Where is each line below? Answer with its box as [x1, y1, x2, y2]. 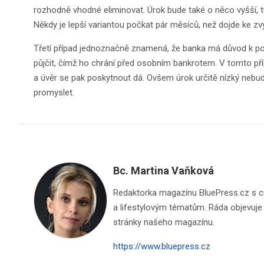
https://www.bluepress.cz [113, 240, 210, 252]
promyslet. [34, 87, 74, 98]
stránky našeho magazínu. [113, 216, 214, 227]
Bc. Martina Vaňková [113, 164, 214, 177]
